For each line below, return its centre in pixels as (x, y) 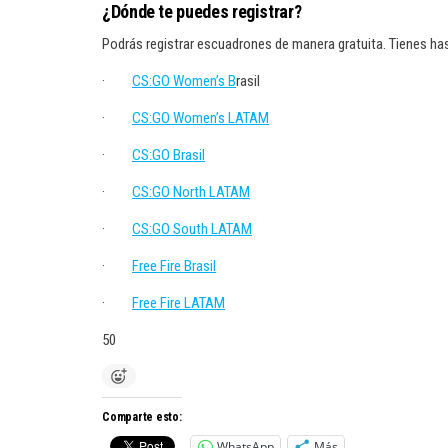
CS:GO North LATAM (191, 192)
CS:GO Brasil (168, 155)
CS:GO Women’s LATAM (200, 118)
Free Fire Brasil (174, 266)
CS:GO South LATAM (192, 229)
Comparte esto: (142, 417)
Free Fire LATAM (178, 303)
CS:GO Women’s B (184, 81)
